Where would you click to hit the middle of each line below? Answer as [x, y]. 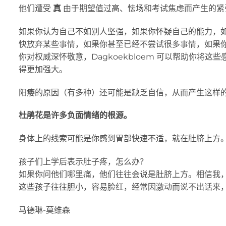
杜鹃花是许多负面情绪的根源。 [75, 116]
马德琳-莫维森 [44, 210]
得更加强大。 [43, 69]
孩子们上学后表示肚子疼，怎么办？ [83, 161]
